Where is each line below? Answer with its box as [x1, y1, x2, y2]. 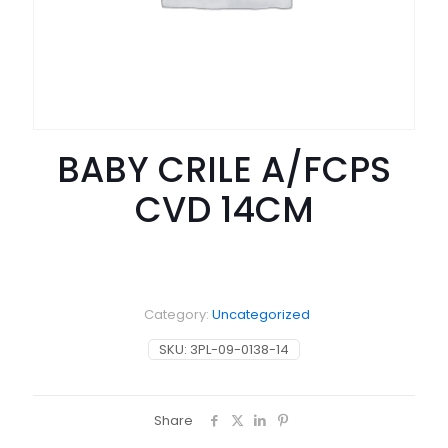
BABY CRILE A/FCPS [57, 145, 391, 194]
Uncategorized [211, 305, 310, 324]
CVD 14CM [134, 185, 314, 234]
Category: [143, 305, 212, 324]
